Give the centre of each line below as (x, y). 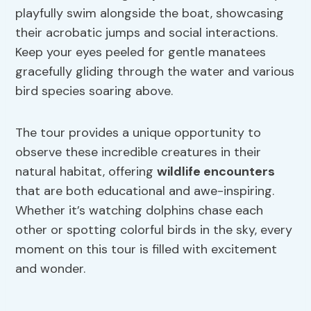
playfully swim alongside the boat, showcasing (150, 14)
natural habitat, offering (86, 172)
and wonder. (51, 269)
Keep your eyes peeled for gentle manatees (141, 52)
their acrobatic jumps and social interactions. (147, 33)
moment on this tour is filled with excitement (146, 250)
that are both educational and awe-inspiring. (145, 191)
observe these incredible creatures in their (138, 152)
